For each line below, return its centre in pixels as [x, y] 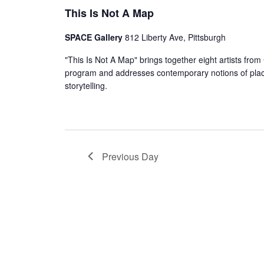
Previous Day [131, 156]
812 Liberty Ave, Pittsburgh [175, 37]
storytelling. [86, 85]
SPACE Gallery [95, 37]
